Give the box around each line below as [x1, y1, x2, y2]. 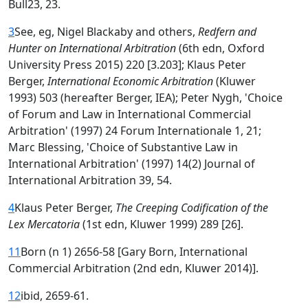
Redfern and [198, 24, 256, 39]
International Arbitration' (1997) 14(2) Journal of [8, 156, 255, 171]
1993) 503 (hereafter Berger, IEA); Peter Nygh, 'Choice [8, 90, 283, 105]
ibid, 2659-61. [21, 288, 89, 303]
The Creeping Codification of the [115, 200, 268, 215]
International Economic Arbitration [47, 74, 213, 89]
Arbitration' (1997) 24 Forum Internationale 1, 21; [8, 123, 261, 138]
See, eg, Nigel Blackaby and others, [14, 24, 198, 39]
